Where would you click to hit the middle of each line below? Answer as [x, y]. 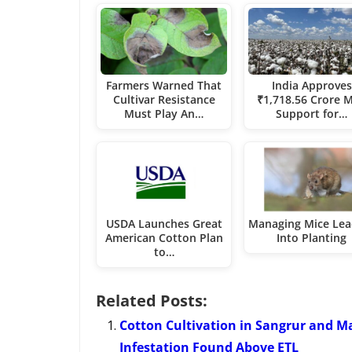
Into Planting [312, 237]
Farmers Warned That [164, 86]
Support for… [312, 114]
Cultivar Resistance [164, 100]
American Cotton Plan [164, 237]
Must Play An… [164, 114]
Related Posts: [152, 300]
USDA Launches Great [164, 223]
